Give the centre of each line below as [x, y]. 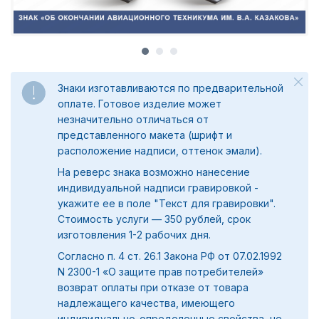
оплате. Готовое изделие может [140, 104]
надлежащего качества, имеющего [146, 303]
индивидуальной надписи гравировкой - [158, 188]
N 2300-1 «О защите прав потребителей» [161, 272]
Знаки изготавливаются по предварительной [171, 88]
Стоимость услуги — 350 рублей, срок [154, 219]
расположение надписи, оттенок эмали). [160, 151]
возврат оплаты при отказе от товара [153, 288]
